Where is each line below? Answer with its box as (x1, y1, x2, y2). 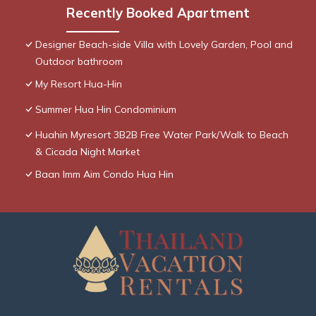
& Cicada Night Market (35, 145, 140, 159)
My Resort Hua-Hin (35, 78, 122, 91)
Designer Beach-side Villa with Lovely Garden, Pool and (35, 38, 293, 51)
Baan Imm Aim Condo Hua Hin (35, 168, 174, 181)
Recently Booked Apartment (66, 4, 250, 22)
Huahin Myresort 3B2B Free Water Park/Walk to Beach (35, 128, 288, 142)
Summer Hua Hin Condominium (35, 103, 176, 116)
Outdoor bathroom (35, 55, 123, 68)
